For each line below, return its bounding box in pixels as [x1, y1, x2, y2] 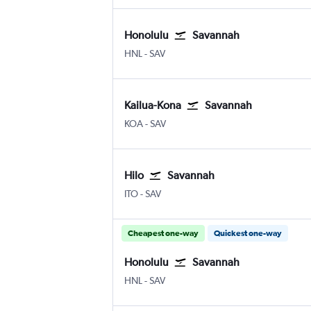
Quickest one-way [214, 228, 282, 239]
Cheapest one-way [128, 228, 199, 239]
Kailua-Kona [124, 99, 181, 112]
